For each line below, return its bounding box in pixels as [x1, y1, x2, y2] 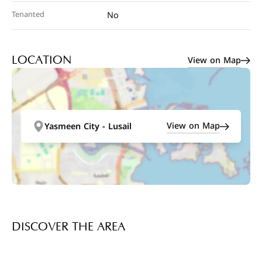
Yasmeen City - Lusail [44, 118, 132, 135]
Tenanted [12, 8, 44, 22]
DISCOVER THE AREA [12, 220, 125, 233]
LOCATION [12, 54, 72, 67]
